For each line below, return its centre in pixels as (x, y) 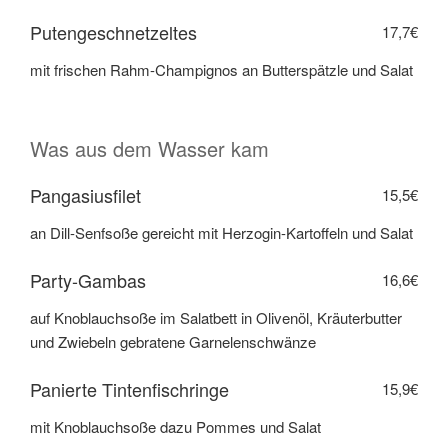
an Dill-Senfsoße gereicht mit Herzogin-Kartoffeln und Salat (221, 233)
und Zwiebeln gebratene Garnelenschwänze (173, 342)
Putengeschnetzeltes (113, 31)
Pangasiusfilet (85, 194)
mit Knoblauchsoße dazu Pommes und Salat (175, 427)
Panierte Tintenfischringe (129, 388)
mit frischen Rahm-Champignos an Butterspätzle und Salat (221, 70)
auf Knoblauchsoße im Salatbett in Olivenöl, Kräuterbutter (216, 318)
